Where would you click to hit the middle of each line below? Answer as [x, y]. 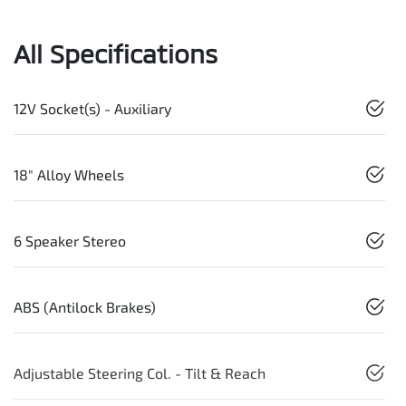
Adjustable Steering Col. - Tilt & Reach [140, 372]
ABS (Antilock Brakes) [85, 306]
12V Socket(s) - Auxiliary [92, 108]
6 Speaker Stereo [70, 240]
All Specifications [116, 53]
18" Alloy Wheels [69, 174]
